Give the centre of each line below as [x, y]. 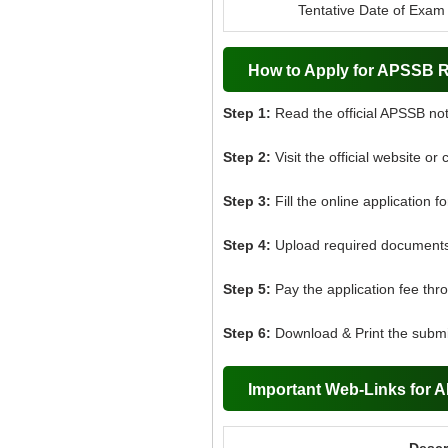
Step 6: [247, 333]
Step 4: [247, 245]
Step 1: [249, 113]
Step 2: [249, 157]
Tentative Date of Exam [371, 10]
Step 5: [247, 289]
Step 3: [249, 201]
